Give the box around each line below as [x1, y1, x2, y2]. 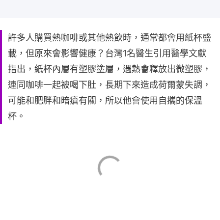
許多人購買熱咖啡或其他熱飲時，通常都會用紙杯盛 [8, 32, 211, 43]
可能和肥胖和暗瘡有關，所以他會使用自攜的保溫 [8, 95, 202, 106]
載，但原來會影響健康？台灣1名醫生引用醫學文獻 [8, 48, 206, 59]
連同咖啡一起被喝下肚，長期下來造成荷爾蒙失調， [8, 80, 211, 90]
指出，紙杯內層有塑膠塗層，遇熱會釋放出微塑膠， [8, 64, 211, 75]
